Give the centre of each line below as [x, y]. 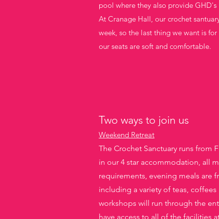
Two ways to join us [144, 120]
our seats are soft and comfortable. [157, 46]
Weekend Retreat [127, 135]
